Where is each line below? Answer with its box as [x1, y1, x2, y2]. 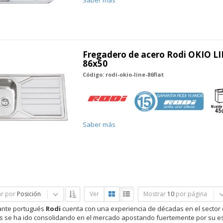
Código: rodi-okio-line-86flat [82, 70, 164, 78]
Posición [16, 189, 41, 198]
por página [175, 189, 207, 198]
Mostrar [143, 189, 166, 198]
